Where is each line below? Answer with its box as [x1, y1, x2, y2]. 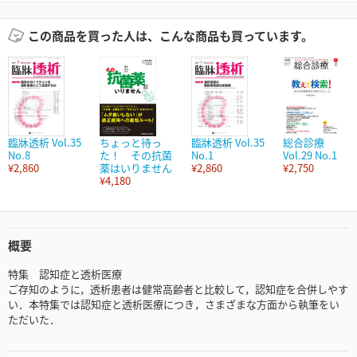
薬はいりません [100, 160, 172, 176]
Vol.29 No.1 [283, 147, 337, 163]
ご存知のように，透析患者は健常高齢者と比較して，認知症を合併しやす [8, 281, 348, 297]
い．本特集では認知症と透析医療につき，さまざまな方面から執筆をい [8, 296, 339, 312]
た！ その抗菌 [100, 147, 172, 163]
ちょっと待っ [100, 135, 162, 151]
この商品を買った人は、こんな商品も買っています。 [27, 27, 313, 45]
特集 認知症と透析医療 [8, 266, 122, 282]
